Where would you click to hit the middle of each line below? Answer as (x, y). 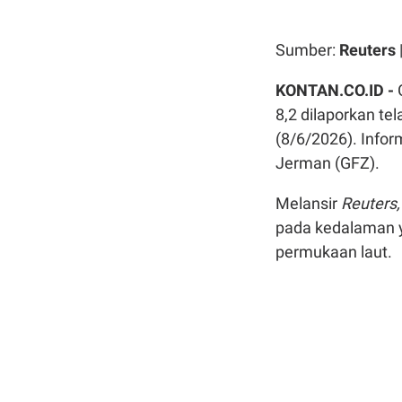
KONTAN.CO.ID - (336, 91)
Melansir (308, 204)
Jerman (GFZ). (328, 163)
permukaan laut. (334, 252)
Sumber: (307, 50)
